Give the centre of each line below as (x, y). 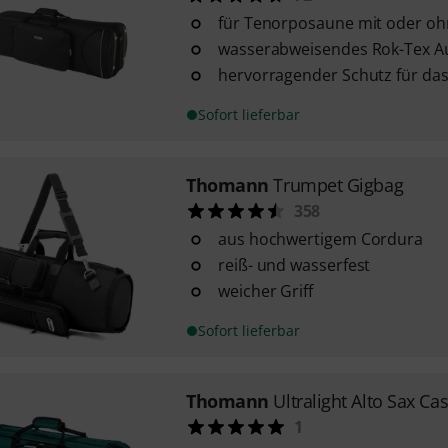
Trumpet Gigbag (338, 185)
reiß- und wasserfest (294, 265)
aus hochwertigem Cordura (320, 239)
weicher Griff (265, 291)
